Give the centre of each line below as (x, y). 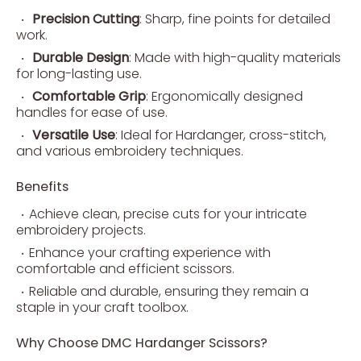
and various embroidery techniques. (130, 151)
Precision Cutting (86, 19)
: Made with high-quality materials (235, 58)
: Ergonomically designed (224, 96)
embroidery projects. (81, 230)
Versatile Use (74, 135)
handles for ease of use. (92, 112)
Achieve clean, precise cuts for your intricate (168, 214)
